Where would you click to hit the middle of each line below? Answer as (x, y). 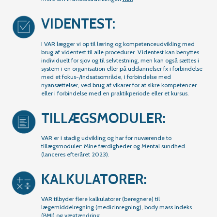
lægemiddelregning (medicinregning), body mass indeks (116, 207)
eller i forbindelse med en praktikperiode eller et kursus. (115, 93)
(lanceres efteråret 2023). (75, 155)
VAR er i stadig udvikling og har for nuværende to (106, 138)
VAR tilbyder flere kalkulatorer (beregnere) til (100, 199)
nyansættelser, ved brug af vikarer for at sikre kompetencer (119, 85)
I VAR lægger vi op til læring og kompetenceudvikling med (118, 44)
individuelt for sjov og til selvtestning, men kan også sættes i (120, 60)
